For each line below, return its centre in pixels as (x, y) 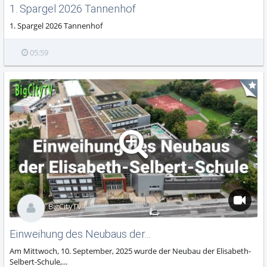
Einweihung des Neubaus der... (80, 234)
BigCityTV (65, 206)
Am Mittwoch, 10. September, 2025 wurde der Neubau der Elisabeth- (131, 251)
